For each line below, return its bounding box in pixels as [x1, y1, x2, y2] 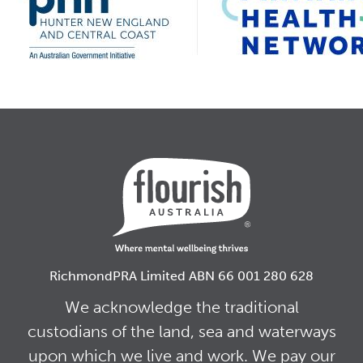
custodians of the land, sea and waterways [27, 322, 336, 341]
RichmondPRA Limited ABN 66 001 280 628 [49, 268, 314, 284]
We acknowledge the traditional [64, 297, 299, 317]
